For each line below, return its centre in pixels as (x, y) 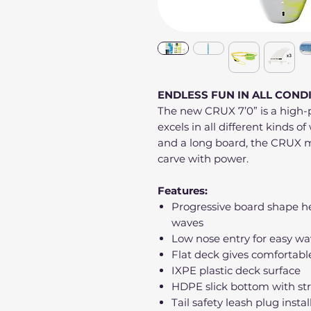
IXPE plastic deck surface (236, 271)
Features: (183, 191)
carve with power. (203, 159)
